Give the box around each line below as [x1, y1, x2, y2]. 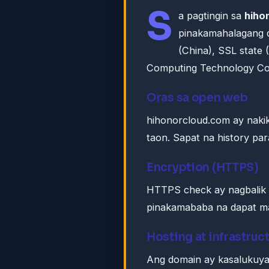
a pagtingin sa [178, 10, 244, 22]
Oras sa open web [147, 91, 248, 105]
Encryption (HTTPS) [147, 160, 259, 175]
